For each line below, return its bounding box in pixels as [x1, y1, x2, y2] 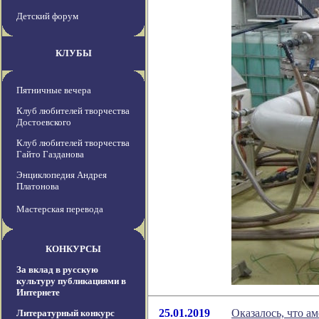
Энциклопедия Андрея [16, 169, 107, 181]
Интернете [16, 287, 60, 298]
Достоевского [16, 117, 71, 128]
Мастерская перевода [16, 204, 103, 215]
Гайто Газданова [16, 149, 84, 160]
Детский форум [16, 11, 78, 22]
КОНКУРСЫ [46, 244, 101, 255]
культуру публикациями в [16, 276, 126, 287]
